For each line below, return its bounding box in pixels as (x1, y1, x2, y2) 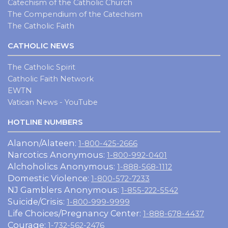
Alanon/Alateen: (8, 137, 78, 148)
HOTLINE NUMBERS (8, 117, 83, 127)
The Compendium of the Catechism (8, 9, 142, 19)
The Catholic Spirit (8, 62, 75, 72)
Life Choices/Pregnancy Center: (8, 208, 143, 218)
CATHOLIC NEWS (8, 41, 74, 50)
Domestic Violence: (8, 173, 91, 183)
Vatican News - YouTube (8, 97, 98, 107)
